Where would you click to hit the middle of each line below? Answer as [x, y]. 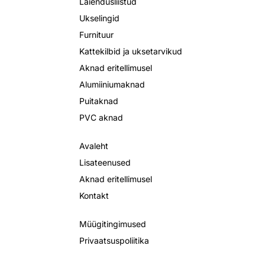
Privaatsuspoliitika [114, 241]
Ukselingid [99, 18]
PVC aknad [101, 118]
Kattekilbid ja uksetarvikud [131, 51]
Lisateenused [105, 163]
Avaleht [94, 146]
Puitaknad [99, 101]
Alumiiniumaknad [112, 85]
